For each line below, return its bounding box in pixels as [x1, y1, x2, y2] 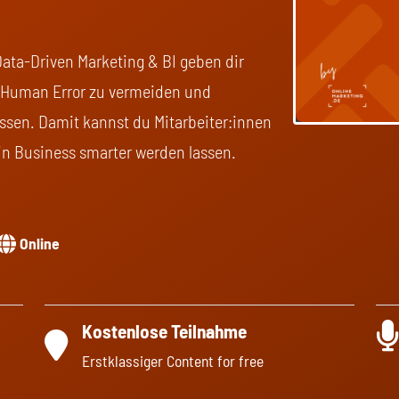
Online [19, 233, 60, 253]
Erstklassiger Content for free [82, 351, 264, 370]
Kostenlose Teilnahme [82, 320, 247, 342]
